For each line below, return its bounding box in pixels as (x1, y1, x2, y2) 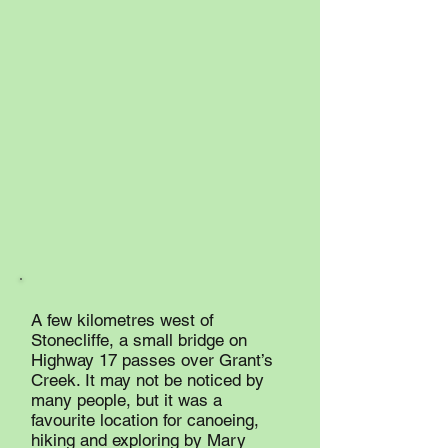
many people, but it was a (31, 390, 222, 410)
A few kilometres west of (31, 310, 214, 330)
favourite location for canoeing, (31, 410, 259, 430)
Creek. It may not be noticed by (31, 370, 264, 390)
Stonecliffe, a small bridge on (31, 330, 247, 350)
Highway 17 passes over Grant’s (31, 350, 273, 370)
